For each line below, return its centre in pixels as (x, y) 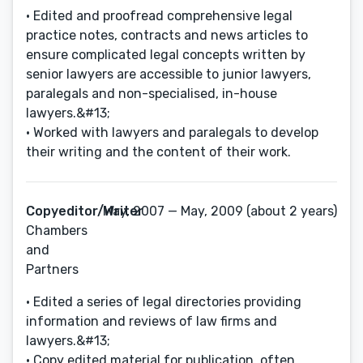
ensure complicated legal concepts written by (166, 55)
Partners (52, 269)
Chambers (57, 231)
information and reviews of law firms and (152, 321)
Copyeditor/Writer (85, 211)
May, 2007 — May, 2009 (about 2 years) (220, 211)
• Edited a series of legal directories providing (164, 302)
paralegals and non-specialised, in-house (152, 94)
